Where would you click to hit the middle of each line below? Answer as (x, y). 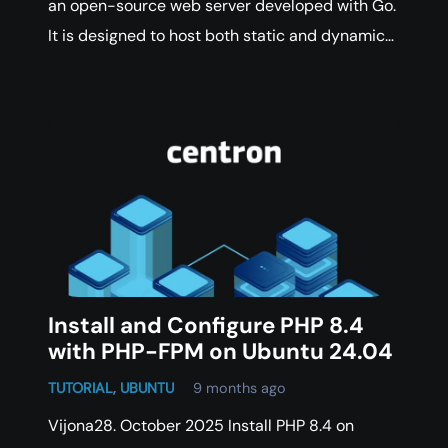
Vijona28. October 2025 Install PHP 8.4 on (201, 425)
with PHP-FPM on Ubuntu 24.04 (220, 351)
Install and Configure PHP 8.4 (206, 325)
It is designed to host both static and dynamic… (221, 35)
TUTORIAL (80, 387)
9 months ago (240, 387)
